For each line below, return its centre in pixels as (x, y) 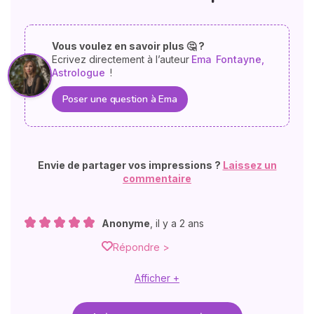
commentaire (157, 178)
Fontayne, (240, 59)
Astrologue (78, 72)
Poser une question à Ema (120, 99)
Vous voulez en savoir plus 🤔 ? (128, 46)
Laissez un (250, 165)
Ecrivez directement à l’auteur (120, 59)
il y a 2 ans (180, 223)
